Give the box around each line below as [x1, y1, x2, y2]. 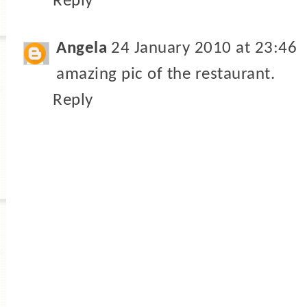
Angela [56, 39, 107, 57]
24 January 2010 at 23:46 [111, 39, 297, 57]
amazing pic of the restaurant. [56, 65, 275, 83]
